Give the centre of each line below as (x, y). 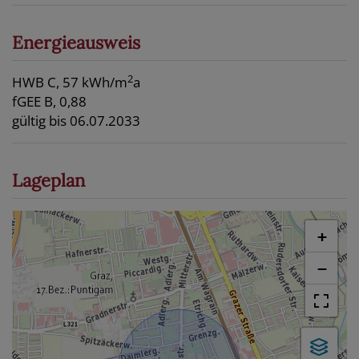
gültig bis (39, 121)
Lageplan (48, 181)
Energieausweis (76, 43)
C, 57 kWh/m (87, 83)
